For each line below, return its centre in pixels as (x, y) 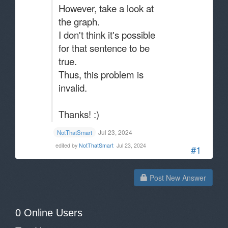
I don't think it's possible (107, 35)
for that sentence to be (104, 48)
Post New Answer (177, 178)
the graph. (80, 21)
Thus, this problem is (101, 74)
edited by (67, 145)
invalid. (74, 88)
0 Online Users (49, 213)
